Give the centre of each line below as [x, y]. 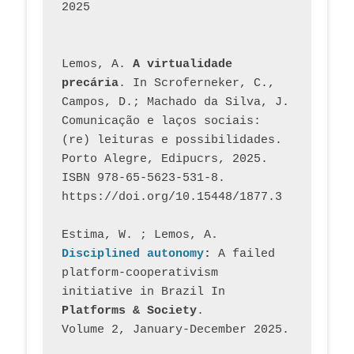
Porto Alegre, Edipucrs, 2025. [165, 160]
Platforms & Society [129, 311]
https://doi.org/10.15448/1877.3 [172, 198]
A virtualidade [183, 65]
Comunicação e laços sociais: [161, 122]
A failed [247, 254]
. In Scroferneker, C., [197, 84]
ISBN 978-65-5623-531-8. [143, 179]
